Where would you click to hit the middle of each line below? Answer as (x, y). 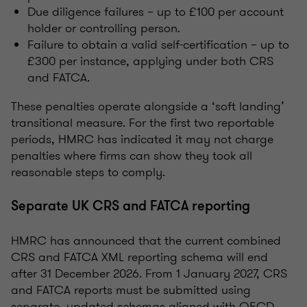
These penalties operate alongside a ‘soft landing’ (148, 106)
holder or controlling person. (104, 28)
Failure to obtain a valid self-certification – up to (158, 44)
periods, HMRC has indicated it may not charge (142, 139)
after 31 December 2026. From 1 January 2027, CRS (149, 273)
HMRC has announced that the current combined (146, 240)
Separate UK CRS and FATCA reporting (131, 206)
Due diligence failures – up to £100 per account (156, 11)
